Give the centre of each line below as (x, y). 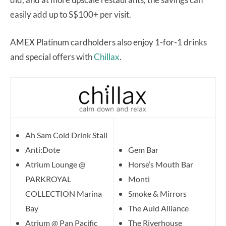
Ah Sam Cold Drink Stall (66, 135)
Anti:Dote (43, 149)
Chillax (107, 56)
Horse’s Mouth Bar (161, 164)
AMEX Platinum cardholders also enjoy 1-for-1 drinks (108, 42)
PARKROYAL (48, 179)
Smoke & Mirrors (157, 193)
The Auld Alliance (158, 208)
